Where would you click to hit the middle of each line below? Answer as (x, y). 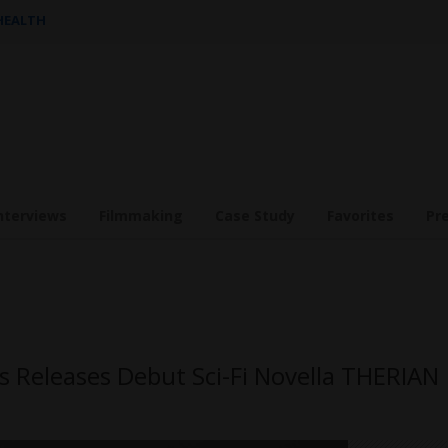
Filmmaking (141, 215)
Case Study (255, 215)
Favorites (360, 215)
